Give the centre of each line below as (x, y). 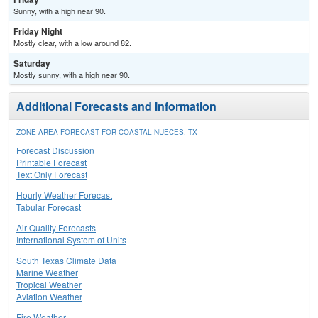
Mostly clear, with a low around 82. (72, 43)
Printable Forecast (51, 163)
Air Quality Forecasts (56, 228)
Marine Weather (47, 273)
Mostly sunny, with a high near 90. (72, 75)
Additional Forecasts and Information (116, 106)
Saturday (32, 64)
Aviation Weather (49, 297)
